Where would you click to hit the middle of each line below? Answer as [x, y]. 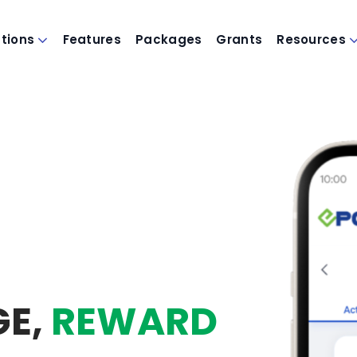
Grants [239, 39]
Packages [169, 39]
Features [92, 39]
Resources [311, 39]
